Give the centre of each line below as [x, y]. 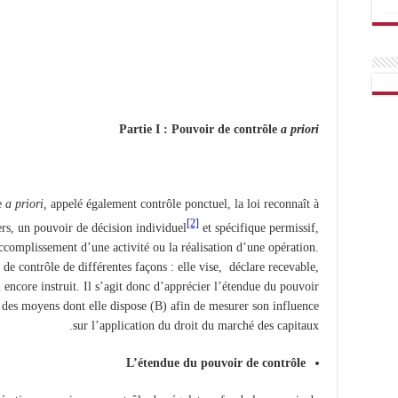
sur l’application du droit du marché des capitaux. [196, 326]
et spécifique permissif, [259, 228]
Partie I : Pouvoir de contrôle [200, 130]
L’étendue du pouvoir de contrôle [216, 363]
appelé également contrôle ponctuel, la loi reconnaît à [183, 204]
